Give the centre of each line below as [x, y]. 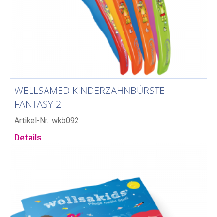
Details [28, 137]
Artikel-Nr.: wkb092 [47, 120]
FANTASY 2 [38, 104]
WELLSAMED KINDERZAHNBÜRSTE [90, 90]
